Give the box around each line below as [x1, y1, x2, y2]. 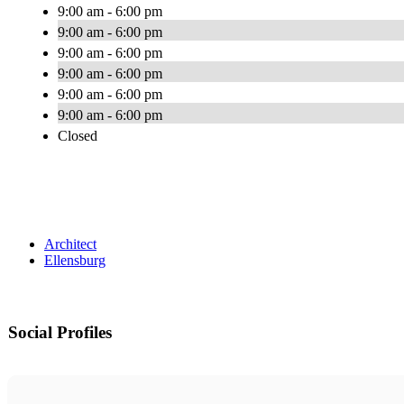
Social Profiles [8, 323, 112, 343]
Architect [44, 236, 96, 252]
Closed [58, 128, 97, 144]
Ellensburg [44, 252, 106, 269]
